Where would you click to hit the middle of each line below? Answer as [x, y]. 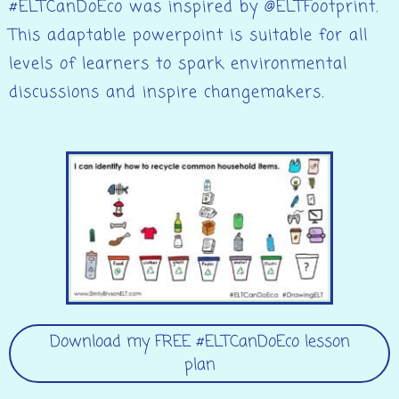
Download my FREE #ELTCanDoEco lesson [199, 342]
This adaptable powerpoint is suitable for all [188, 36]
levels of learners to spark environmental [178, 65]
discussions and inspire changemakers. [167, 93]
